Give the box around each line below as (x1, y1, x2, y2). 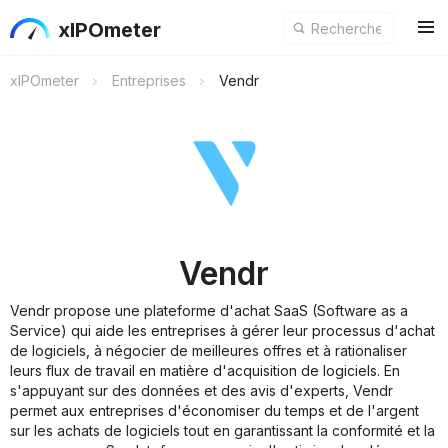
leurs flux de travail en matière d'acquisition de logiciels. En (10, 362, 400, 379)
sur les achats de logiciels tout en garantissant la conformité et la (10, 422, 435, 439)
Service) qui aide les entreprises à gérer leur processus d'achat (10, 322, 435, 339)
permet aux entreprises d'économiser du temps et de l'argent (10, 402, 419, 419)
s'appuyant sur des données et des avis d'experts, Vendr (10, 382, 393, 399)
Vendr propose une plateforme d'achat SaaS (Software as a (10, 302, 408, 319)
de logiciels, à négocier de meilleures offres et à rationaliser (10, 342, 407, 359)
